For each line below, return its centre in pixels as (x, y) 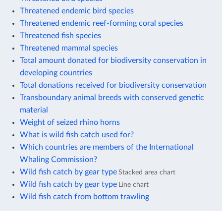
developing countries (56, 73)
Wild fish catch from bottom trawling (84, 196)
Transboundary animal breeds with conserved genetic (112, 97)
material (34, 110)
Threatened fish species (60, 35)
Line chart (134, 184)
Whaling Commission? (58, 159)
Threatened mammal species (69, 48)
